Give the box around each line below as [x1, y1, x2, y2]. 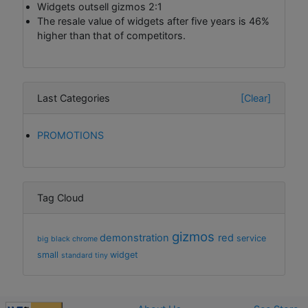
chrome [72, 234, 100, 244]
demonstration [100, 232, 172, 245]
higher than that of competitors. [37, 30, 186, 42]
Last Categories [37, 92, 110, 104]
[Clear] [241, 92, 271, 104]
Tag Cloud [37, 192, 84, 204]
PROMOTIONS [37, 129, 104, 142]
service [236, 233, 266, 244]
